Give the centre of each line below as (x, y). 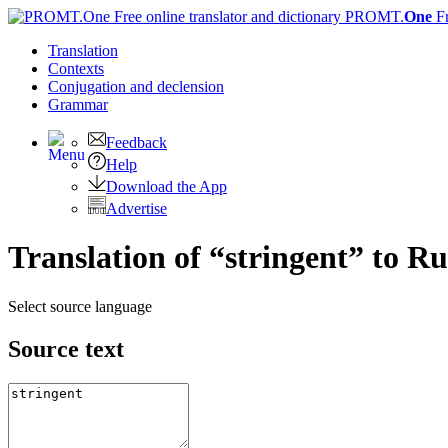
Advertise (136, 208)
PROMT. (372, 16)
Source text (66, 348)
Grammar (78, 104)
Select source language (80, 306)
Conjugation (89, 86)
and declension (177, 86)
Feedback (136, 142)
